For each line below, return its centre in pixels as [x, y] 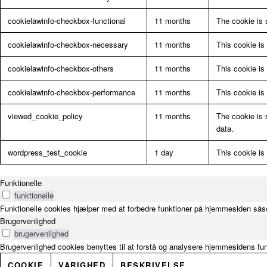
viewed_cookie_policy [45, 116]
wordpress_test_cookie [47, 153]
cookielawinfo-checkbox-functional [67, 21]
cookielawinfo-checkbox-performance [72, 92]
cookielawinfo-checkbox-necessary [68, 45]
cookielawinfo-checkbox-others [61, 69]
